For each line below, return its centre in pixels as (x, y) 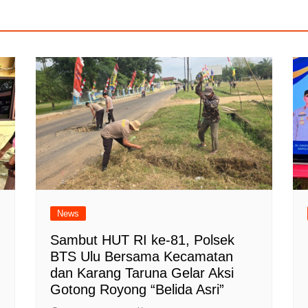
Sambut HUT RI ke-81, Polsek (143, 240)
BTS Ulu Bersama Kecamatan (142, 256)
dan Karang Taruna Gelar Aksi (142, 273)
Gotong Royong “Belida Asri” (137, 289)
